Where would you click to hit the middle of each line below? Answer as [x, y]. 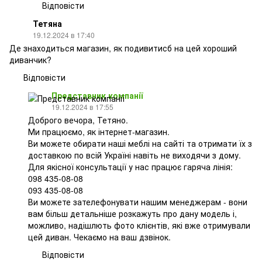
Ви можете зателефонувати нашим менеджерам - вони [138, 201]
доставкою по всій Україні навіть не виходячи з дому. [135, 155]
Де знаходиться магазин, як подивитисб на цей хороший [123, 48]
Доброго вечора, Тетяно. [78, 120]
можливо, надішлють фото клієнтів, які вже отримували [139, 225]
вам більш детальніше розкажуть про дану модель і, [132, 213]
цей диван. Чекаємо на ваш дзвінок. [99, 237]
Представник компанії [97, 95]
